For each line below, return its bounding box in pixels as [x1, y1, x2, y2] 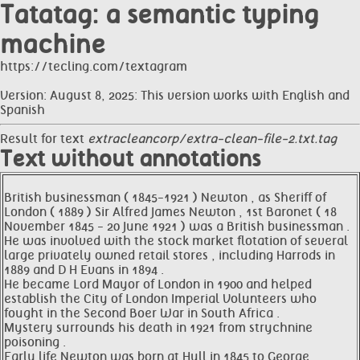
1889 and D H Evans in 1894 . [4, 263, 164, 277]
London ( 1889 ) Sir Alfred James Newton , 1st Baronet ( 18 [4, 205, 337, 219]
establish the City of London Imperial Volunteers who [4, 292, 317, 306]
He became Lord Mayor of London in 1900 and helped [4, 277, 312, 292]
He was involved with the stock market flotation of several [4, 234, 348, 248]
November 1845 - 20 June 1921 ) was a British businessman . [4, 219, 350, 234]
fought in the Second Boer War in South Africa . [4, 306, 280, 321]
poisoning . [4, 335, 66, 350]
